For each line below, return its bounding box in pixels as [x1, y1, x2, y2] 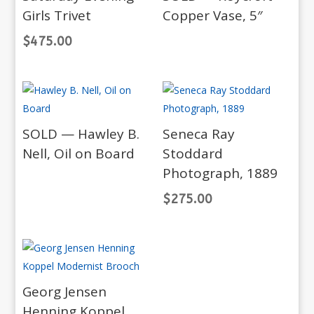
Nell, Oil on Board [22, 144, 135, 163]
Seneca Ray [162, 125, 235, 144]
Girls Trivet [22, 6, 92, 25]
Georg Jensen [22, 282, 107, 301]
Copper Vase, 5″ [162, 6, 263, 25]
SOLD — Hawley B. [22, 125, 140, 144]
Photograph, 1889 [162, 164, 278, 183]
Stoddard [162, 144, 223, 163]
